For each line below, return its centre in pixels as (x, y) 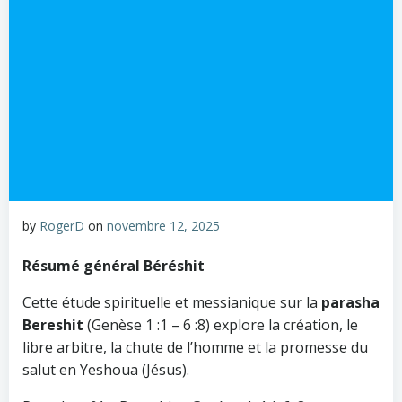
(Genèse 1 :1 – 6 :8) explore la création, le (221, 325)
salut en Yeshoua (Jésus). (106, 370)
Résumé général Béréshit (114, 266)
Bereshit (53, 325)
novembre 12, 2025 (163, 226)
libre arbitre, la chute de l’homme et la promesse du (195, 347)
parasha (350, 302)
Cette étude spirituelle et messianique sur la (172, 302)
